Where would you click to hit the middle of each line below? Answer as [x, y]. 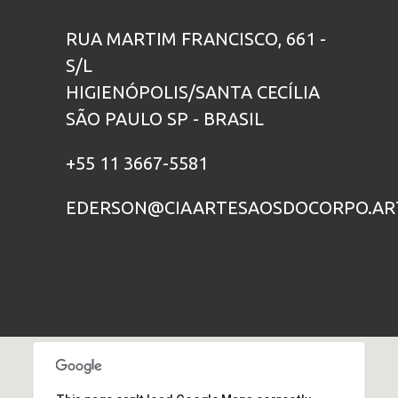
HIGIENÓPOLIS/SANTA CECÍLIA [193, 92]
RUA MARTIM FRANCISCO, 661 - [196, 38]
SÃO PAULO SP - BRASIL [165, 118]
